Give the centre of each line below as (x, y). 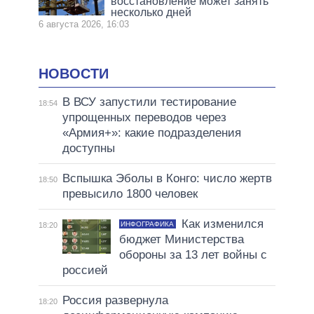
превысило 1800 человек (130, 194)
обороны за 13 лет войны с (193, 255)
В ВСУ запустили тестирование (149, 102)
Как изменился (222, 224)
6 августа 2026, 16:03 (84, 24)
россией (85, 271)
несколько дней (151, 12)
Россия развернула (115, 301)
